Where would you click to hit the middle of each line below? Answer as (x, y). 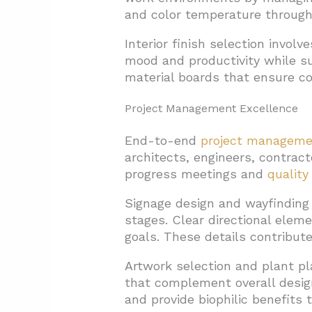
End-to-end (162, 141)
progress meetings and (196, 174)
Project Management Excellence (211, 109)
